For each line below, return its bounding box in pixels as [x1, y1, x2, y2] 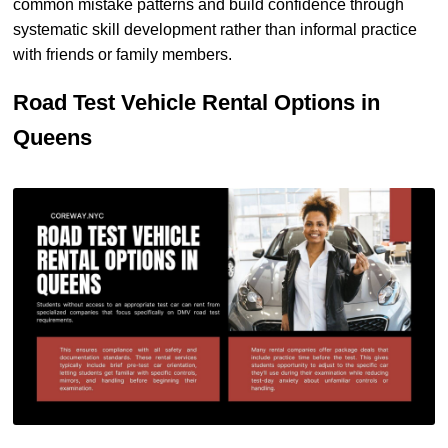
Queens [13, 124, 92, 150]
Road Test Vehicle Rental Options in [13, 89, 380, 115]
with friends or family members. [13, 45, 232, 63]
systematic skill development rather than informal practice [13, 20, 417, 38]
